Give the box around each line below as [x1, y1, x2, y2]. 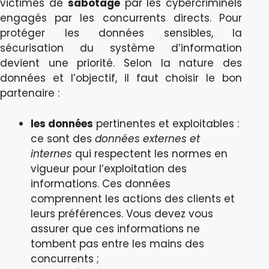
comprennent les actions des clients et [31, 191, 235, 206]
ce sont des [31, 131, 95, 146]
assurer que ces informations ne [31, 221, 200, 236]
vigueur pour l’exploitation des [31, 161, 187, 176]
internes [31, 146, 72, 161]
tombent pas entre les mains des [31, 236, 204, 251]
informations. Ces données [31, 176, 171, 191]
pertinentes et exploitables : [93, 116, 239, 131]
